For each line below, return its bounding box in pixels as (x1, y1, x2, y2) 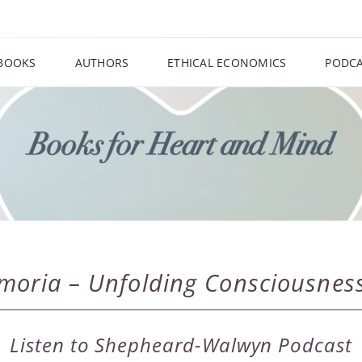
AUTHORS (74, 54, 129, 70)
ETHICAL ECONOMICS (167, 54, 287, 70)
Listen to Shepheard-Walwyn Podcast (10, 330, 352, 358)
